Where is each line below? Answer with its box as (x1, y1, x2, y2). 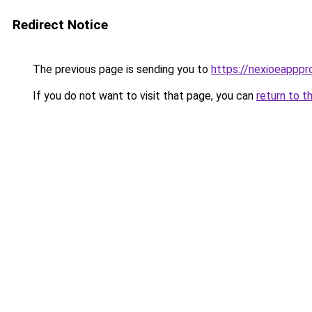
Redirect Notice (13, 17, 108, 33)
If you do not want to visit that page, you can (30, 89, 256, 102)
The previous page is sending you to (30, 63, 211, 76)
